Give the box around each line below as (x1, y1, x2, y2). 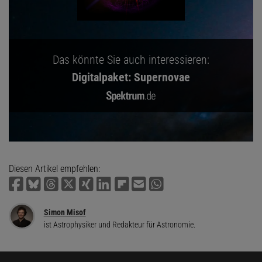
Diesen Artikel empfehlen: (9, 163, 100, 175)
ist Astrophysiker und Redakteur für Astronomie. (43, 220, 195, 230)
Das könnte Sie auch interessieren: (53, 53, 209, 67)
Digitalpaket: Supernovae (72, 70, 190, 85)
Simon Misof (43, 208, 86, 218)
